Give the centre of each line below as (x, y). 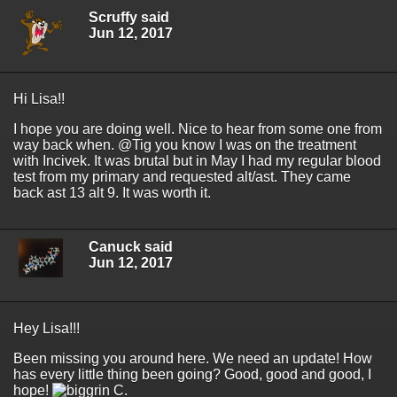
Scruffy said (129, 17)
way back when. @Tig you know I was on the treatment (185, 145)
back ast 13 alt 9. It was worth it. (112, 193)
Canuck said (131, 247)
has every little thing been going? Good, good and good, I (192, 375)
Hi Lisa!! (39, 99)
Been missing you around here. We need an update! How (193, 359)
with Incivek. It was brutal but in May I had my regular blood (197, 161)
